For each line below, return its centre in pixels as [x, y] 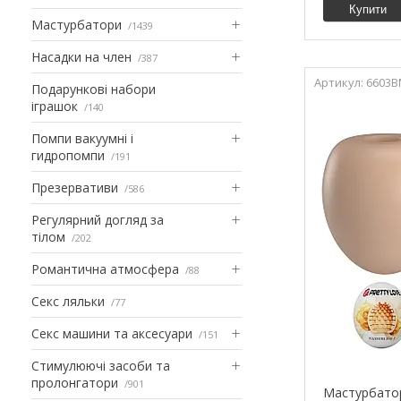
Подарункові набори [94, 89]
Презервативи [75, 187]
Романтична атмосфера [105, 269]
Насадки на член [81, 56]
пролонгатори [75, 382]
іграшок [55, 106]
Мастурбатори [77, 24]
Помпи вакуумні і [82, 138]
